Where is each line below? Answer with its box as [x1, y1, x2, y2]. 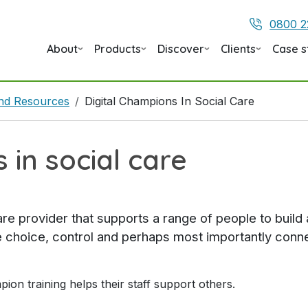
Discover [157, 41, 204, 56]
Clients [221, 41, 256, 56]
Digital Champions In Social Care [85, 94, 254, 108]
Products [94, 41, 141, 56]
